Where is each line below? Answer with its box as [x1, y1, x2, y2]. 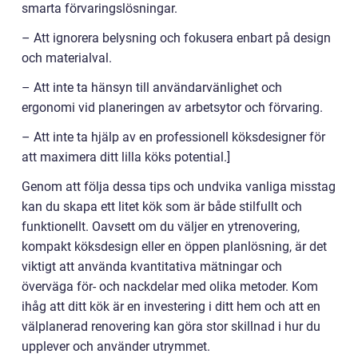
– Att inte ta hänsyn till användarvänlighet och [22, 80, 282, 95]
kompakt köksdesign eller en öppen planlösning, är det [22, 239, 327, 254]
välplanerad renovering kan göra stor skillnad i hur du [22, 319, 320, 334]
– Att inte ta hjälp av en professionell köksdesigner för [22, 129, 325, 145]
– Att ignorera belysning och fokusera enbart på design [22, 30, 331, 46]
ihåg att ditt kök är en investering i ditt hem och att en [22, 299, 320, 314]
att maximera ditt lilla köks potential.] [22, 149, 230, 165]
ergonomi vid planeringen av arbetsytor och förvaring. [22, 100, 323, 115]
